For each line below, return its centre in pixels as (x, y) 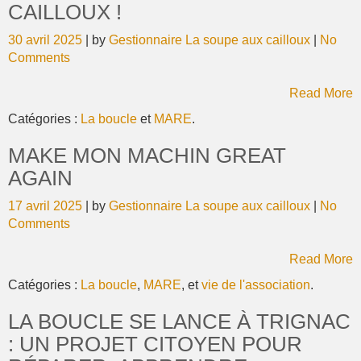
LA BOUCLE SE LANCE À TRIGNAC (179, 322)
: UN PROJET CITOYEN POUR (155, 344)
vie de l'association (256, 285)
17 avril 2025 (47, 206)
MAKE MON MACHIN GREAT (147, 156)
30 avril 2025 (47, 40)
